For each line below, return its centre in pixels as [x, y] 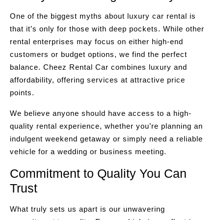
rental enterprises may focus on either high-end [96, 41]
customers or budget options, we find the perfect [98, 54]
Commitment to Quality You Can [98, 173]
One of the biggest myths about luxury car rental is [103, 16]
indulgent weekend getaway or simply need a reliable [106, 139]
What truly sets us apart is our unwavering [87, 209]
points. [22, 93]
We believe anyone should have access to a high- [101, 113]
